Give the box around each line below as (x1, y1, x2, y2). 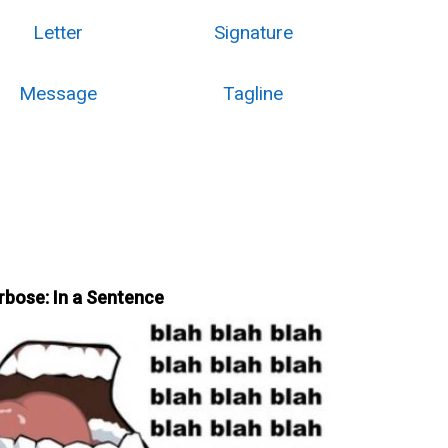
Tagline (223, 82, 284, 105)
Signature (213, 21, 293, 44)
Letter (33, 21, 84, 44)
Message (19, 82, 98, 105)
